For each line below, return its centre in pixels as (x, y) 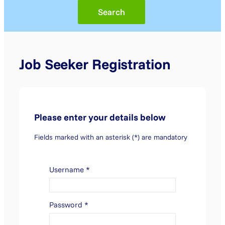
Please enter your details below (100, 118)
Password (67, 205)
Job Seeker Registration (95, 64)
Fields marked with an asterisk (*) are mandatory (111, 137)
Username (68, 170)
